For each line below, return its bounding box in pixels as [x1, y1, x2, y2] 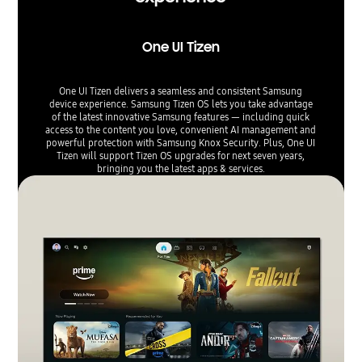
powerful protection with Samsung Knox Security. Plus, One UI [46, 136, 316, 150]
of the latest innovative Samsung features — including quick [52, 110, 310, 124]
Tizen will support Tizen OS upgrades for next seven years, [57, 149, 305, 163]
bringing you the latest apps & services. [96, 162, 265, 176]
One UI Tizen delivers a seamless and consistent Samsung [59, 84, 303, 99]
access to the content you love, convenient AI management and [45, 123, 317, 137]
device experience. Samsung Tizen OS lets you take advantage [48, 97, 313, 112]
